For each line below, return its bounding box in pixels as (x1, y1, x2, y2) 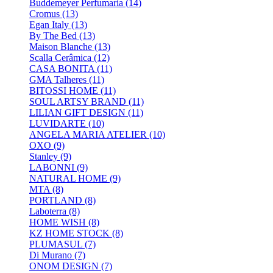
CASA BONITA (29, 63, 94, 74)
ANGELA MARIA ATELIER (29, 129, 147, 140)
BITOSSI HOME (29, 85, 98, 96)
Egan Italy (29, 19, 69, 30)
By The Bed (29, 30, 77, 41)
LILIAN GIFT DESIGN (29, 107, 126, 118)
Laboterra (29, 206, 66, 217)
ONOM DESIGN (29, 261, 99, 272)
